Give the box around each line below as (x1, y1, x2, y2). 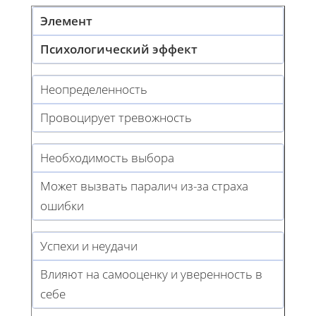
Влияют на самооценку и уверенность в (40, 265, 262, 282)
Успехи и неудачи (40, 237, 138, 254)
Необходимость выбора (40, 149, 174, 166)
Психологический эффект (40, 40, 197, 57)
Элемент (40, 12, 92, 29)
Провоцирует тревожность (40, 109, 192, 126)
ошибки (40, 197, 84, 214)
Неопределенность (40, 80, 147, 97)
